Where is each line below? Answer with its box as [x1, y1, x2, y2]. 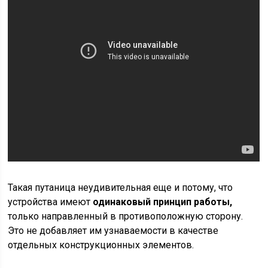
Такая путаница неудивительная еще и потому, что [8, 182, 233, 193]
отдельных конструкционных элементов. [8, 239, 194, 251]
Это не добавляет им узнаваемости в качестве [8, 225, 219, 236]
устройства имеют [8, 196, 93, 208]
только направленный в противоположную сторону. [8, 211, 243, 222]
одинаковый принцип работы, [93, 196, 233, 208]
